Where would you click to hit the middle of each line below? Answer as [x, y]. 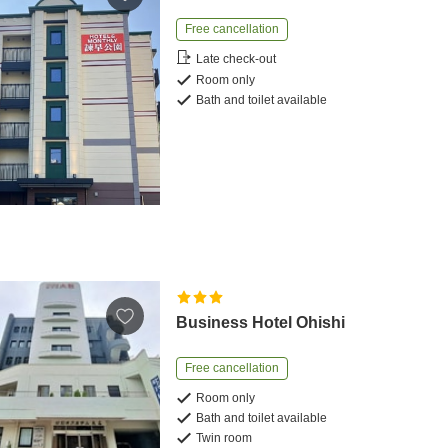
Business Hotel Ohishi [261, 322]
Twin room [224, 437]
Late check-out [236, 59]
